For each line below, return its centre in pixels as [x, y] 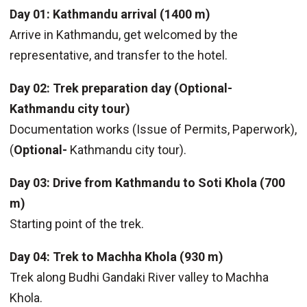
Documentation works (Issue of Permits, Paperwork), [153, 130]
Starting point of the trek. [76, 224]
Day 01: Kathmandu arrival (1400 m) [110, 14]
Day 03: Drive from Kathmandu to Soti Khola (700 [147, 183]
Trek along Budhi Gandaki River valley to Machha [139, 278]
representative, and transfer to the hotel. [118, 56]
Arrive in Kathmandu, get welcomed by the [123, 35]
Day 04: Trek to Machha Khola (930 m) [116, 257]
